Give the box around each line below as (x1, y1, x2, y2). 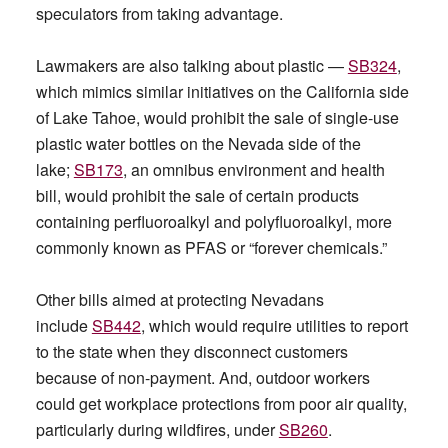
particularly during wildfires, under (35, 418, 279, 441)
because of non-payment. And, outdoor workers (35, 366, 370, 389)
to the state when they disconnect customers (35, 340, 348, 363)
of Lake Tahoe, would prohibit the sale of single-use (35, 106, 399, 129)
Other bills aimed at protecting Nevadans (35, 288, 324, 311)
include (35, 314, 92, 337)
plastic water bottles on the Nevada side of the (35, 132, 361, 155)
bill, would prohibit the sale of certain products (35, 184, 359, 207)
